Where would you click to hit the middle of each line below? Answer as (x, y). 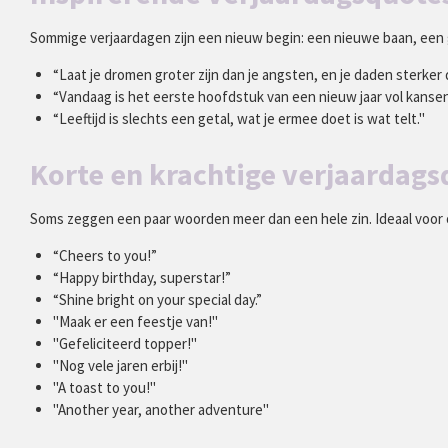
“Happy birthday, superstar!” (141, 277)
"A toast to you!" (104, 387)
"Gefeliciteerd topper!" (124, 343)
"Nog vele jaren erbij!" (120, 365)
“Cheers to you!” (104, 255)
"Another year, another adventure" (160, 409)
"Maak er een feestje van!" (135, 321)
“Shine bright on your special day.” (157, 299)
